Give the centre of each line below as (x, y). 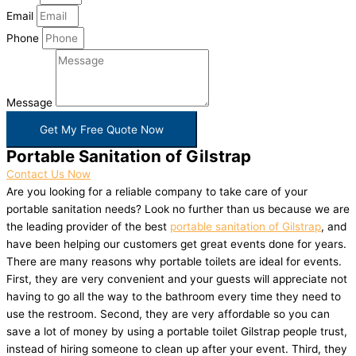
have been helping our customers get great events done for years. (176, 244)
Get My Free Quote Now (102, 130)
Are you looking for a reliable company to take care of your (157, 192)
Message (31, 103)
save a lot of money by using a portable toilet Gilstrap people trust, (177, 332)
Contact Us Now (48, 174)
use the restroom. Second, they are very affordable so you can (168, 314)
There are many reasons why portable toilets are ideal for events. (174, 262)
